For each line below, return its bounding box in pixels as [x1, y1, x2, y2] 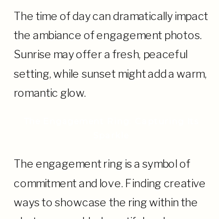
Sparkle [93, 130, 129, 140]
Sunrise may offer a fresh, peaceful [13, 47, 188, 61]
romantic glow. [13, 86, 87, 99]
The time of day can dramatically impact [13, 9, 208, 23]
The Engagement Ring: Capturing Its [23, 115, 198, 126]
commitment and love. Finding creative [13, 176, 206, 190]
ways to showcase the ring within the [13, 196, 198, 209]
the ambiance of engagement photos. [13, 28, 202, 42]
